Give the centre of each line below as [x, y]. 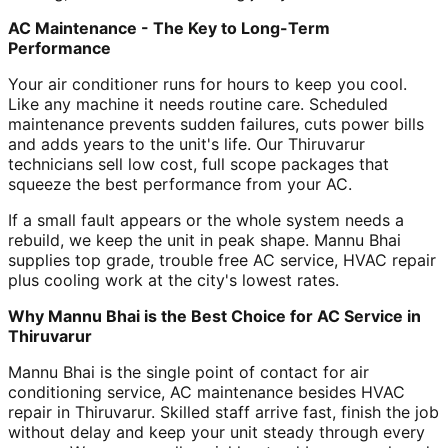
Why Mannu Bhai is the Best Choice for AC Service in [214, 315]
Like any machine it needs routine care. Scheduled [198, 103]
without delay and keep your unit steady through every [216, 431]
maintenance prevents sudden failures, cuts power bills [216, 123]
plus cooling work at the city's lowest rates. [173, 279]
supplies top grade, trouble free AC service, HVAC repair [222, 259]
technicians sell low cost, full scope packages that [198, 163]
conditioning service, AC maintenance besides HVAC [206, 391]
